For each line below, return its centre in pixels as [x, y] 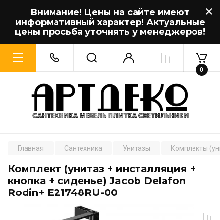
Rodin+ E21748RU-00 [63, 192]
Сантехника [83, 148]
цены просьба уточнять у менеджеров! [110, 32]
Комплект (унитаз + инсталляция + [102, 169]
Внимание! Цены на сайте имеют [110, 12]
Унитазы [137, 148]
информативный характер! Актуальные [110, 22]
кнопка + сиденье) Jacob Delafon [97, 181]
